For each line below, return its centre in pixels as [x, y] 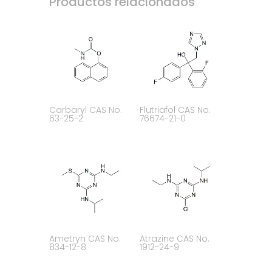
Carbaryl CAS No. [85, 110]
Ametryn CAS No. [85, 239]
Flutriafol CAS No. [175, 110]
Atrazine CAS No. [174, 239]
